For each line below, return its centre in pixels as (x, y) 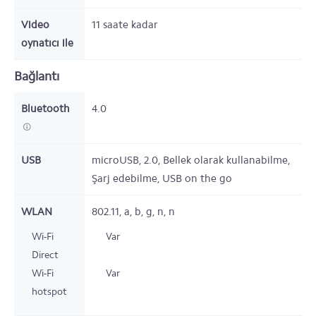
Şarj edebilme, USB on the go (162, 178)
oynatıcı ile (47, 43)
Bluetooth (45, 109)
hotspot (49, 292)
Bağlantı (37, 76)
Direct (45, 255)
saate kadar (130, 25)
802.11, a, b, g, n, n (133, 212)
